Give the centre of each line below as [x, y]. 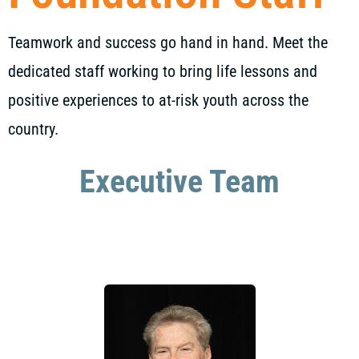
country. [33, 129]
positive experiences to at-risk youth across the [158, 100]
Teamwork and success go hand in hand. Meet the [168, 42]
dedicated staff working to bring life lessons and [163, 71]
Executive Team [179, 182]
